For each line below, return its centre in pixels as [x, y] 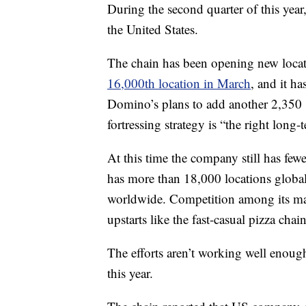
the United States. [153, 29]
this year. [130, 273]
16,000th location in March [179, 83]
